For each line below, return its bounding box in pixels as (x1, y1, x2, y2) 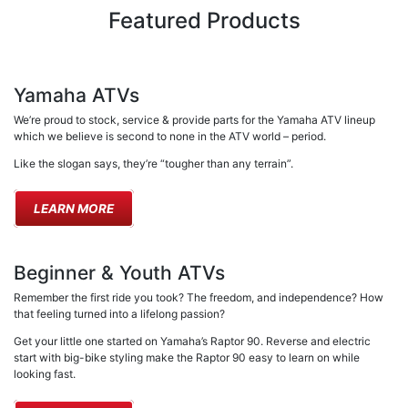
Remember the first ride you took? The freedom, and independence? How (14, 291, 383, 305)
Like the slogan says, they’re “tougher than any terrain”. (14, 157, 293, 171)
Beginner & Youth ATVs (14, 261, 225, 285)
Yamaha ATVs (14, 84, 139, 107)
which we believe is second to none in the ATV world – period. (14, 129, 326, 144)
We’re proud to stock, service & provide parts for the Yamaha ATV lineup (14, 113, 375, 127)
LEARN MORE (33, 201, 114, 217)
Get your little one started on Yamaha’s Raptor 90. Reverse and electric (14, 334, 371, 349)
